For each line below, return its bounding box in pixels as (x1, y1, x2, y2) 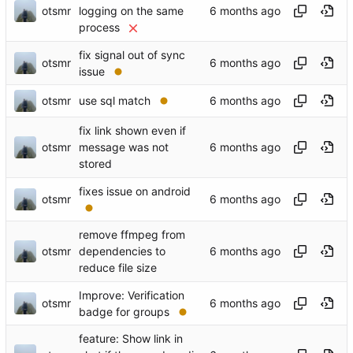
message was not (79, 140, 169, 154)
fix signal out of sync (79, 48, 185, 62)
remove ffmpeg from (79, 228, 185, 242)
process (79, 20, 120, 35)
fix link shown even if (79, 124, 186, 138)
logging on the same (79, 4, 184, 18)
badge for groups (79, 305, 169, 319)
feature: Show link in (79, 332, 183, 346)
